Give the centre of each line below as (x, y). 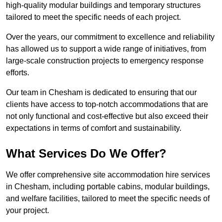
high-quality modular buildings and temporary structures (103, 5)
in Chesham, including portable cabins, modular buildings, (108, 187)
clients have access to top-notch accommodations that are (107, 105)
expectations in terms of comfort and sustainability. (94, 128)
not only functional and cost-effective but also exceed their (107, 116)
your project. (28, 211)
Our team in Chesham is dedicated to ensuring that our (101, 93)
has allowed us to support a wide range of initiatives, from (106, 49)
